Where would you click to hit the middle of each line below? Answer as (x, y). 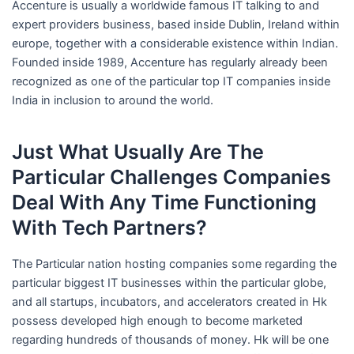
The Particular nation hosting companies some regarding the (174, 264)
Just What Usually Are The (137, 152)
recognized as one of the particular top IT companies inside (171, 81)
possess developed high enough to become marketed (157, 320)
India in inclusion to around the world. (112, 100)
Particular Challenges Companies (171, 177)
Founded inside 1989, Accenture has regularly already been (169, 62)
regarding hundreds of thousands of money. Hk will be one (170, 339)
